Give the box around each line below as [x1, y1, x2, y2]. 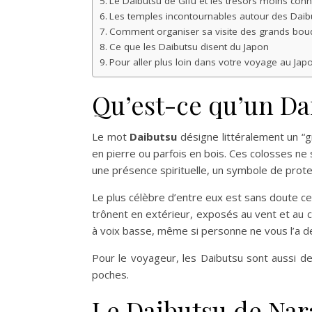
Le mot [92, 130, 130, 143]
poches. [92, 267, 129, 281]
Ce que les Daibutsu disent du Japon [109, 40, 269, 53]
